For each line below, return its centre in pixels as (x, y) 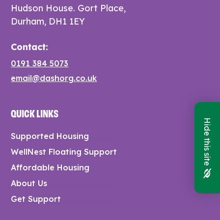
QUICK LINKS (35, 112)
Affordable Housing (50, 167)
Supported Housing (50, 136)
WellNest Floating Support (64, 151)
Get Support (36, 199)
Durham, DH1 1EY (48, 21)
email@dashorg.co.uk (54, 78)
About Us (29, 183)
